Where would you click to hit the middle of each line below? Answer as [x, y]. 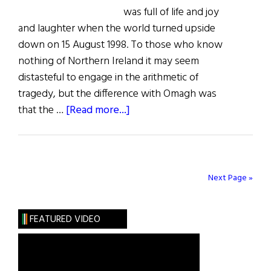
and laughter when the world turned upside [117, 29]
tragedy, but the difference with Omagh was [117, 94]
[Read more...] [98, 111]
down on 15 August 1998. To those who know [120, 45]
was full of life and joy [171, 13]
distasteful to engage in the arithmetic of [108, 78]
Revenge [150, 241]
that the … [42, 111]
